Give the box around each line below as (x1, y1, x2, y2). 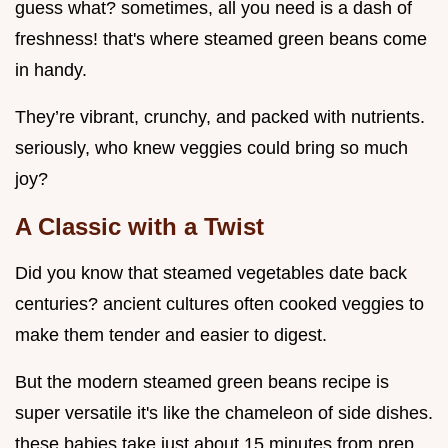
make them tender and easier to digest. (15, 325, 327, 346)
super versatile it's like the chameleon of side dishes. (15, 403, 433, 424)
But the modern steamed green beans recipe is (15, 372, 389, 393)
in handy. (15, 60, 87, 81)
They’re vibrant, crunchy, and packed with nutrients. (15, 107, 425, 128)
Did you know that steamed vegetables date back (15, 263, 407, 284)
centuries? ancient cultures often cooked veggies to (15, 294, 424, 315)
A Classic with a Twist (15, 213, 264, 241)
